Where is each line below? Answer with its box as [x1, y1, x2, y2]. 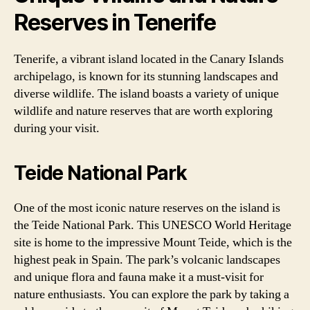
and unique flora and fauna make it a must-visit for [14, 268, 264, 285]
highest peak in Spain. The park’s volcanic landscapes [14, 251, 280, 268]
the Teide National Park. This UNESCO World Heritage [14, 217, 291, 233]
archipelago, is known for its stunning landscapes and [14, 68, 278, 84]
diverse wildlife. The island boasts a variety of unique [14, 85, 279, 102]
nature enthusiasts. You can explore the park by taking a [14, 286, 289, 302]
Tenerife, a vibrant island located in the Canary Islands [14, 51, 284, 67]
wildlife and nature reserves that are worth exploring [14, 102, 273, 119]
